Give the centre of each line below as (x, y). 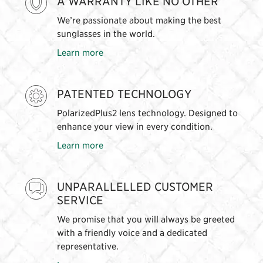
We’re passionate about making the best (139, 20)
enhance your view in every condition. (134, 126)
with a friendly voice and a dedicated (132, 232)
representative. (87, 246)
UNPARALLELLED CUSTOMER (135, 186)
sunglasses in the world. (106, 33)
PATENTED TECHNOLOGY (124, 94)
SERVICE (80, 200)
